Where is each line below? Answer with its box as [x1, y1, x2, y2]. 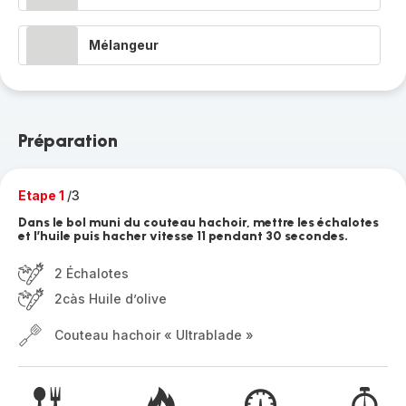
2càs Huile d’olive [54, 291, 167, 306]
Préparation [18, 130, 118, 151]
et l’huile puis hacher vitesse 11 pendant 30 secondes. [18, 228, 348, 244]
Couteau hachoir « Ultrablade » [54, 327, 254, 343]
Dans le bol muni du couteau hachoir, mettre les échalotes [18, 215, 379, 230]
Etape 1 [18, 188, 67, 203]
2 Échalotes [54, 266, 129, 281]
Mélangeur [89, 37, 159, 53]
